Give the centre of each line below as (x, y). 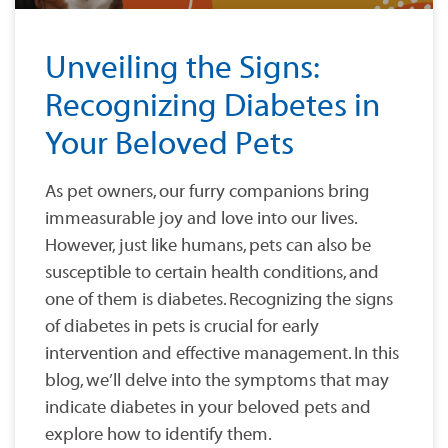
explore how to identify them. (158, 435)
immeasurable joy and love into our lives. (201, 219)
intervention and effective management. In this (222, 354)
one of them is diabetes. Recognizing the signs (219, 300)
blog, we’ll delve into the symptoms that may (217, 381)
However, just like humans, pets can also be (208, 246)
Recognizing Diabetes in (212, 106)
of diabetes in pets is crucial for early (182, 327)
